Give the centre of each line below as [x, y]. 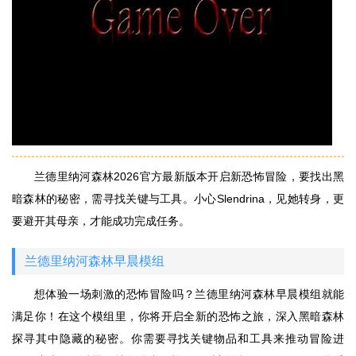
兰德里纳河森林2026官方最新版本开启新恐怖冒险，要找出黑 [189, 176]
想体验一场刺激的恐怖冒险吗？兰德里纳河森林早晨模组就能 [189, 294]
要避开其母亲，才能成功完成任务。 [101, 221]
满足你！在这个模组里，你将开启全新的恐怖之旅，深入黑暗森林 [178, 316]
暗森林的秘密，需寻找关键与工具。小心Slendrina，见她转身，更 [178, 199]
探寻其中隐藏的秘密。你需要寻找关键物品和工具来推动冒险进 [178, 339]
